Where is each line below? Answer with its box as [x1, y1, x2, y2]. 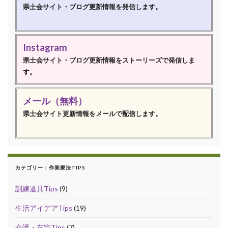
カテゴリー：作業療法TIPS [15, 164, 85, 170]
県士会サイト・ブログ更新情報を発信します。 [23, 2, 162, 11]
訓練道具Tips [15, 184, 58, 193]
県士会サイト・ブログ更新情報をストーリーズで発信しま [23, 55, 195, 64]
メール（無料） [23, 95, 87, 106]
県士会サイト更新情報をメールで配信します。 [23, 109, 162, 118]
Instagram [23, 41, 67, 53]
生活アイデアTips [15, 203, 72, 212]
